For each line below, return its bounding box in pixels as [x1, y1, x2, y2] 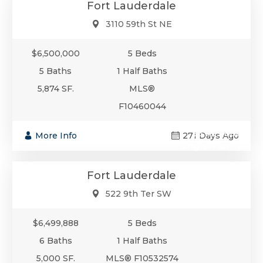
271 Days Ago [183, 130, 239, 141]
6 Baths [39, 235, 72, 246]
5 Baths [39, 65, 72, 76]
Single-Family [180, 140, 242, 151]
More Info [35, 130, 77, 141]
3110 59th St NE [105, 18, 172, 29]
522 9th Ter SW [106, 188, 171, 199]
